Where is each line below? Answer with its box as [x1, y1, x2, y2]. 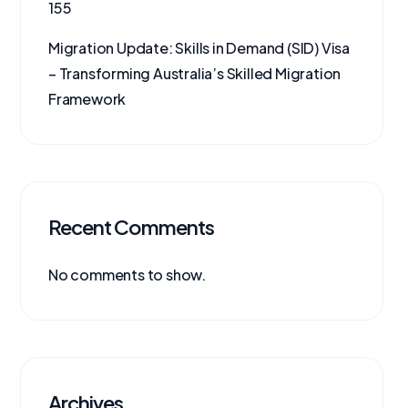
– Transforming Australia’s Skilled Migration [48, 64, 342, 83]
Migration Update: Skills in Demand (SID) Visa [48, 38, 350, 57]
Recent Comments [48, 214, 214, 240]
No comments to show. [48, 265, 206, 284]
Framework [48, 89, 127, 108]
